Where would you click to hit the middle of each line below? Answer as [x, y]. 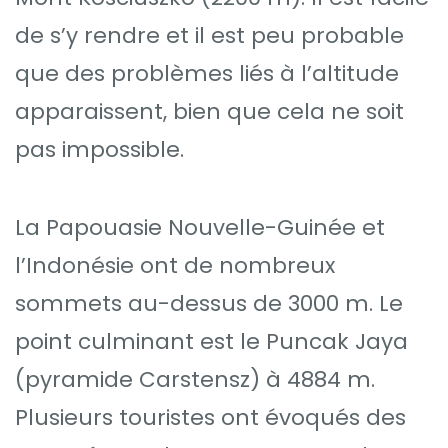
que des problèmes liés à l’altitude [207, 74]
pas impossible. [99, 150]
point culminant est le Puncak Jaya [211, 342]
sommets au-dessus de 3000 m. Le [209, 304]
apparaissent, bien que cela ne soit [209, 112]
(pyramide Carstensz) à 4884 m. [195, 380]
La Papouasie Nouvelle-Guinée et [200, 228]
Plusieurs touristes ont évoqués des [210, 418]
